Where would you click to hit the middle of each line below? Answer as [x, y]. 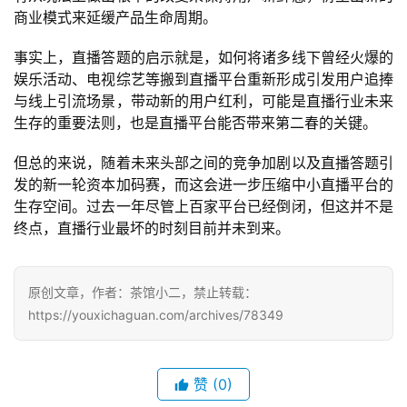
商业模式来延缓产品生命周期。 [115, 18]
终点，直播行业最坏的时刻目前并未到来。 [152, 228]
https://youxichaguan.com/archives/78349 [156, 315]
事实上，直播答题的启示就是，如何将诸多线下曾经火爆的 [203, 58]
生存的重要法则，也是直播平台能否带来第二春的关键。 [195, 123]
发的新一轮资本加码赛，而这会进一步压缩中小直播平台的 [203, 185]
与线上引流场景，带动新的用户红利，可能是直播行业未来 [203, 101]
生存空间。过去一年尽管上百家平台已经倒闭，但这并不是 [203, 207]
